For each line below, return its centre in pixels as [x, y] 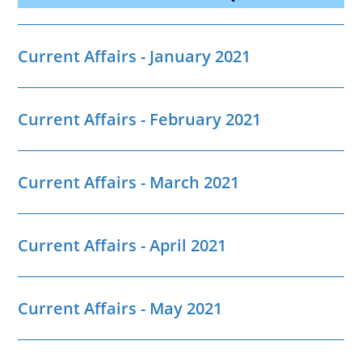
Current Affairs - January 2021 [135, 57]
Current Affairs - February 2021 [140, 120]
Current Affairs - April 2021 [122, 246]
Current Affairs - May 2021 [120, 309]
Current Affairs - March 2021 [129, 183]
